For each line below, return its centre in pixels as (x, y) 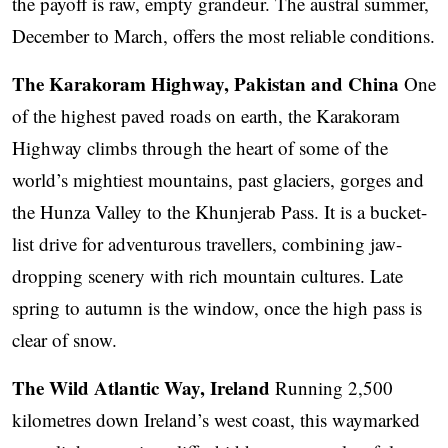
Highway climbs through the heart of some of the (200, 148)
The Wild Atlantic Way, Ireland (141, 388)
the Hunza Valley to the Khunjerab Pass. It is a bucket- (219, 212)
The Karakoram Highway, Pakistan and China (205, 84)
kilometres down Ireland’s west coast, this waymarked (216, 420)
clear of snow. (64, 340)
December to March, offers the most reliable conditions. (223, 36)
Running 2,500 (331, 388)
